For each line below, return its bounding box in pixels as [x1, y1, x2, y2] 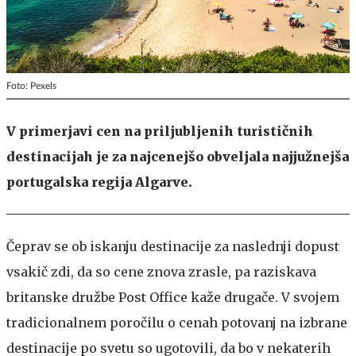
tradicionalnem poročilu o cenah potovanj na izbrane [6, 314, 347, 331]
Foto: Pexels [6, 80, 56, 91]
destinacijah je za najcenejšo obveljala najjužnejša [6, 148, 349, 164]
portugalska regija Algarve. [6, 173, 192, 190]
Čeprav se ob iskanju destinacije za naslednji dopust [6, 238, 339, 254]
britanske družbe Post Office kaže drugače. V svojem [6, 288, 339, 305]
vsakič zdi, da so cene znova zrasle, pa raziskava [6, 263, 316, 280]
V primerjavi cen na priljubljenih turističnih [6, 122, 313, 139]
